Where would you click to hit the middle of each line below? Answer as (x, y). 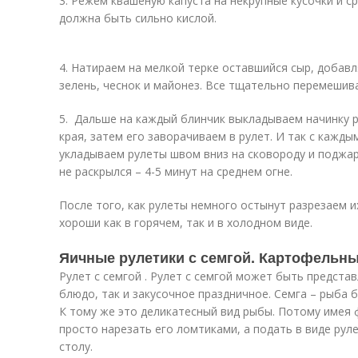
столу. (76, 346)
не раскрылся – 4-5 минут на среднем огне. (176, 171)
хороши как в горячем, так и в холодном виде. (186, 223)
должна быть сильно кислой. (138, 18)
